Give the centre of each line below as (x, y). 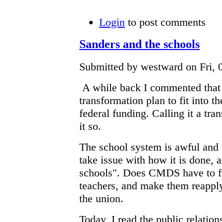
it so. (90, 126)
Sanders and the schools (139, 44)
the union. (101, 198)
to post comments (165, 22)
